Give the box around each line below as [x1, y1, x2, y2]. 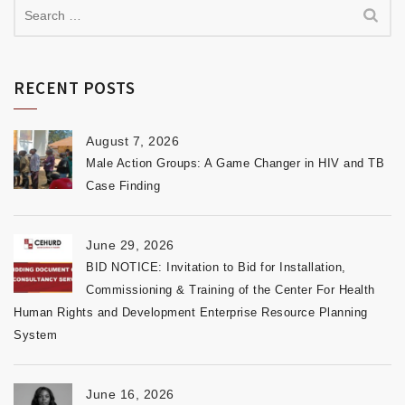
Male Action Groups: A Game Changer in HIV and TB [86, 155, 384, 170]
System [14, 327, 57, 342]
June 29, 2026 [86, 237, 174, 252]
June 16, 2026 [86, 386, 174, 401]
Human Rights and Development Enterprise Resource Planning [14, 305, 368, 319]
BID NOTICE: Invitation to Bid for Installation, [86, 259, 346, 274]
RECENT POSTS [14, 76, 135, 99]
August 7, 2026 [86, 133, 179, 148]
